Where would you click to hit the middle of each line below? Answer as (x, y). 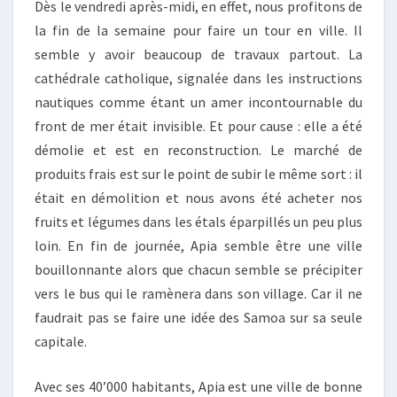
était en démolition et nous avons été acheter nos (198, 198)
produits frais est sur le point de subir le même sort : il (198, 174)
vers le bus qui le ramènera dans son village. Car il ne (198, 294)
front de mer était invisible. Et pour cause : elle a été (198, 126)
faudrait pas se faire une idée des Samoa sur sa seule (198, 318)
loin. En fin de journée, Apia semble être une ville (198, 246)
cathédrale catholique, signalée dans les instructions (198, 78)
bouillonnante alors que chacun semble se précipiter (198, 270)
